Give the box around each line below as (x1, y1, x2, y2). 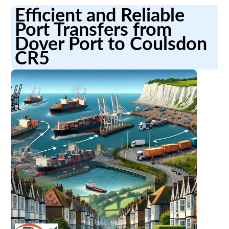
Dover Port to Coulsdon (15, 35, 208, 54)
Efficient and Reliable (15, 6, 185, 25)
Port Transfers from (15, 20, 172, 39)
